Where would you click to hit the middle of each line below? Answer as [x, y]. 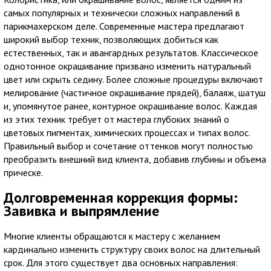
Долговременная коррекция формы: [121, 197]
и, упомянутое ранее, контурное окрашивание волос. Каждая [130, 106]
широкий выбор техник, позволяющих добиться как [111, 39]
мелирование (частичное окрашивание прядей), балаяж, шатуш [135, 92]
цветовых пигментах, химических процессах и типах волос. [127, 132]
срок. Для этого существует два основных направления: [121, 263]
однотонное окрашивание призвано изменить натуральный [127, 66]
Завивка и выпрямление [81, 211]
